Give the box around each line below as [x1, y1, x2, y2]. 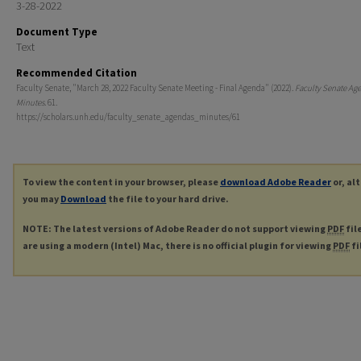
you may [23, 193, 60, 205]
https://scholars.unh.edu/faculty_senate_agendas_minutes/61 [16, 111, 240, 122]
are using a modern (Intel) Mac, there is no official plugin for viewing [23, 239, 333, 251]
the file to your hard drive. [106, 193, 229, 205]
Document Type [16, 25, 98, 39]
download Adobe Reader [220, 176, 331, 188]
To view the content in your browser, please [23, 176, 220, 188]
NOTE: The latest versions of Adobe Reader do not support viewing [23, 222, 327, 234]
